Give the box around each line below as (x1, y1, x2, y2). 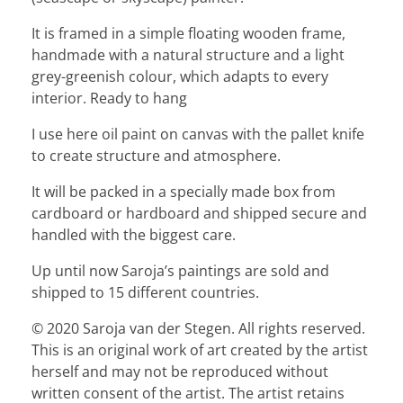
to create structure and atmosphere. (31, 146, 281, 166)
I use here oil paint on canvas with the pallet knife (31, 124, 364, 145)
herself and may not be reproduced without (31, 362, 328, 382)
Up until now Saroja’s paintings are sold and (31, 261, 329, 282)
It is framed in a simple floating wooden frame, (31, 23, 345, 44)
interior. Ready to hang (31, 88, 187, 109)
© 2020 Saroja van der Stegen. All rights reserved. (31, 318, 365, 339)
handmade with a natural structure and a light (31, 45, 345, 66)
